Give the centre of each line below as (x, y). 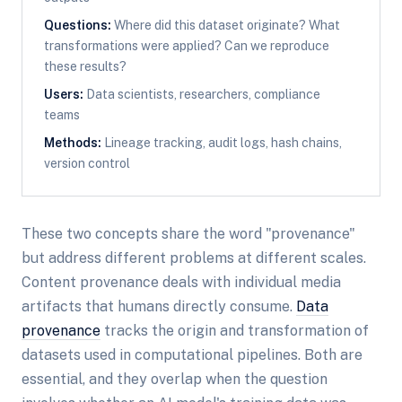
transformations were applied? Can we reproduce (187, 46)
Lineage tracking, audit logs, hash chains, (222, 143)
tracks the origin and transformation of (235, 331)
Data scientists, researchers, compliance (202, 94)
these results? (85, 66)
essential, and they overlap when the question (175, 379)
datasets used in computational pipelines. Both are (192, 355)
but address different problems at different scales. (194, 258)
